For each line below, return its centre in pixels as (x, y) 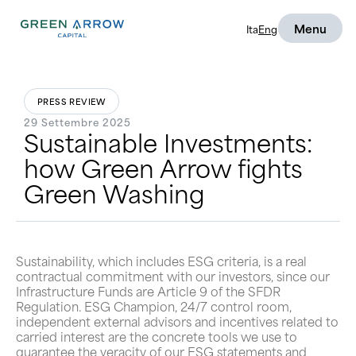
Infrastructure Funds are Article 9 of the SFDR (148, 291)
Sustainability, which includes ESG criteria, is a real (161, 261)
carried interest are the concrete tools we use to (157, 336)
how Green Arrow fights (163, 167)
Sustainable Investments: (168, 141)
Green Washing (114, 192)
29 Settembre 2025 (77, 122)
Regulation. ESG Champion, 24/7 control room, (154, 306)
